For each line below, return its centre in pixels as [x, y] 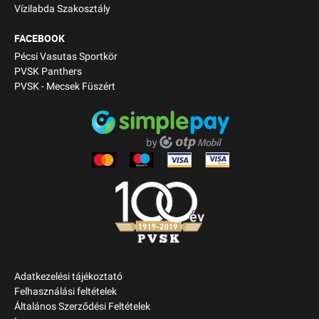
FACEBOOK [40, 38]
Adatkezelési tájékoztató [68, 277]
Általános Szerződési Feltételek [82, 307]
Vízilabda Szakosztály [62, 9]
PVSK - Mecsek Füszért [65, 86]
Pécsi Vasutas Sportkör [66, 56]
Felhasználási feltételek [66, 292]
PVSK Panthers [48, 71]
